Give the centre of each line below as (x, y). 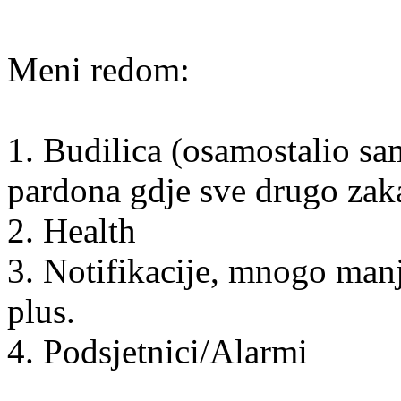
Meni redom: (98, 69)
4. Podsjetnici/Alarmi (158, 351)
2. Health (72, 230)
